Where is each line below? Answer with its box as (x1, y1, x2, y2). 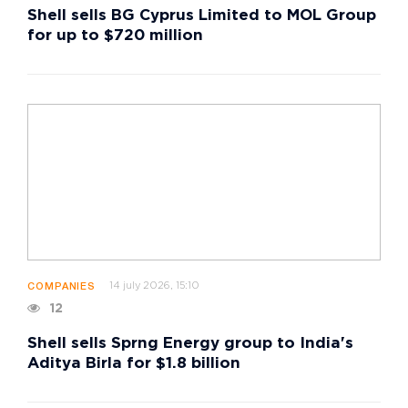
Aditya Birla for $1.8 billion (27, 356, 240, 371)
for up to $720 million (27, 29, 203, 44)
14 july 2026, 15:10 (109, 280, 200, 291)
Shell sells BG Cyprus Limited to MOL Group (27, 9, 376, 24)
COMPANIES (27, 281, 97, 291)
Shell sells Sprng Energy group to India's (27, 336, 353, 351)
